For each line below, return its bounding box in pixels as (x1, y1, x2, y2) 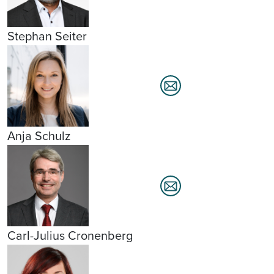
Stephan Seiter (7, 26, 87, 45)
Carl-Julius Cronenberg (7, 226, 133, 245)
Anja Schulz (7, 126, 70, 145)
